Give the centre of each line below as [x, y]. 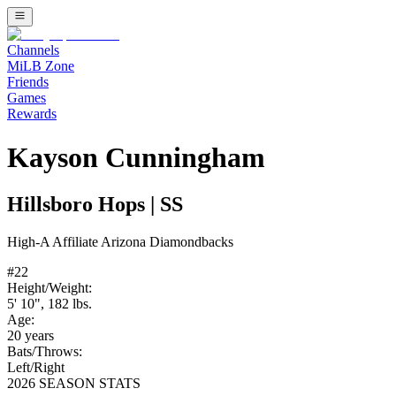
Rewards [32, 114]
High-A [28, 242]
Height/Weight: [49, 288]
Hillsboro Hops [76, 205]
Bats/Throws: [45, 352]
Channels [33, 50]
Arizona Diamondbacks [167, 242]
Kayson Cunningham [136, 157]
